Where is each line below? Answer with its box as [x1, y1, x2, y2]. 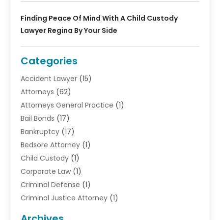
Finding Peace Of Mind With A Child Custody [21, 13, 178, 23]
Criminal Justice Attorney [21, 192, 108, 203]
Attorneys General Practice [21, 100, 114, 110]
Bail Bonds [21, 113, 55, 123]
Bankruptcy [21, 126, 60, 137]
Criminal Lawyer [21, 206, 75, 216]
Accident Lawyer [21, 73, 78, 83]
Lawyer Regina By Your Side [21, 25, 118, 35]
